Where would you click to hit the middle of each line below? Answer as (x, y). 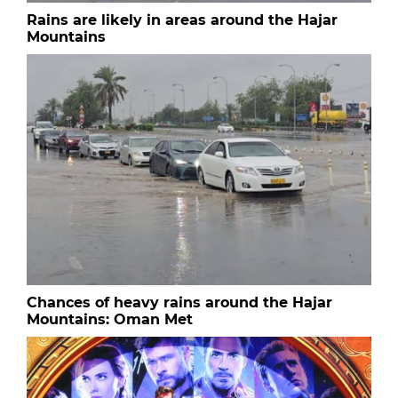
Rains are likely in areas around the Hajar (182, 20)
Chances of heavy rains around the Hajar (179, 303)
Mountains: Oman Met (110, 320)
